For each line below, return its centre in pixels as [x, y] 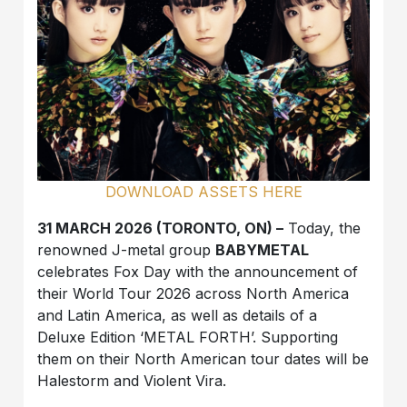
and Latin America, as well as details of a [178, 316]
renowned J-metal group [127, 250]
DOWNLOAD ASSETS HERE [203, 192]
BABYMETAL [263, 250]
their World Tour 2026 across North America [194, 294]
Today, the [323, 228]
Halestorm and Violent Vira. [132, 381]
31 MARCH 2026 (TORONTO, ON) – [161, 228]
